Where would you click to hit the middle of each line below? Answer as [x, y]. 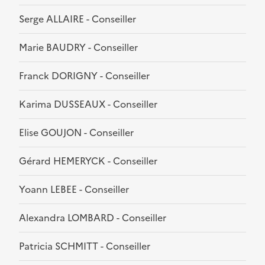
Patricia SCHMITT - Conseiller [85, 246]
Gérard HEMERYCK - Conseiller [88, 161]
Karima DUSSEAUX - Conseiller [88, 104]
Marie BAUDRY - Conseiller [78, 48]
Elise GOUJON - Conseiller [76, 133]
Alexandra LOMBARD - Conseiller [93, 218]
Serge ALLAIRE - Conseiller [77, 19]
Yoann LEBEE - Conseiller [74, 190]
